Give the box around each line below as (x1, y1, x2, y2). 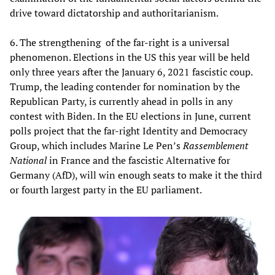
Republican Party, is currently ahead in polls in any (10, 94, 233, 108)
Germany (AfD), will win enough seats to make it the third (10, 168, 262, 182)
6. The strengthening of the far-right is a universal (10, 35, 230, 49)
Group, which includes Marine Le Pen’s (10, 138, 183, 152)
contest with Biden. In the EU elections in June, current (10, 109, 251, 123)
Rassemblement (183, 138, 248, 152)
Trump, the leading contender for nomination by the (10, 79, 240, 93)
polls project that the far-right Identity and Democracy (10, 123, 247, 137)
